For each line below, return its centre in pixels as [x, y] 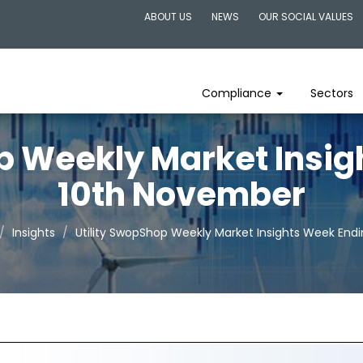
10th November [181, 194]
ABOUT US [168, 17]
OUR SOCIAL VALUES [306, 17]
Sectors [332, 93]
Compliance [238, 93]
